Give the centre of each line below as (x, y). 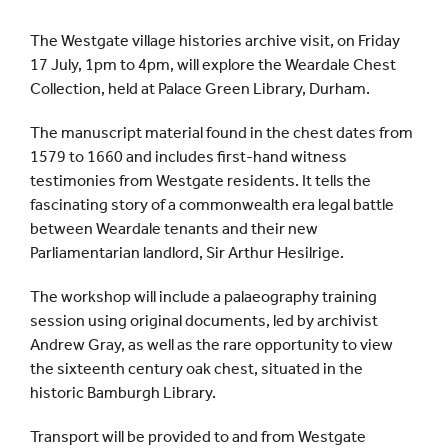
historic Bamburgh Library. (123, 393)
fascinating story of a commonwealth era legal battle (212, 205)
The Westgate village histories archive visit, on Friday (215, 41)
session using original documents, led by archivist (204, 321)
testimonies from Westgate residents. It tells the (200, 181)
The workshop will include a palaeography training (203, 297)
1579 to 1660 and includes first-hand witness (188, 157)
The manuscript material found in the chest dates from (221, 133)
